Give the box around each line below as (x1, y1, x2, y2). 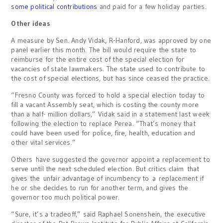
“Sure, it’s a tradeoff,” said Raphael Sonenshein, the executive (11, 209, 206, 219)
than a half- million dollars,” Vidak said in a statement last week (11, 109, 210, 118)
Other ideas (11, 18, 50, 28)
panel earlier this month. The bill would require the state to (11, 45, 197, 54)
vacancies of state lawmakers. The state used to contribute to (11, 64, 206, 73)
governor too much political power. (11, 192, 120, 202)
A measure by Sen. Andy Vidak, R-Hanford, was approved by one (11, 35, 212, 45)
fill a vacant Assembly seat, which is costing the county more (11, 100, 199, 109)
